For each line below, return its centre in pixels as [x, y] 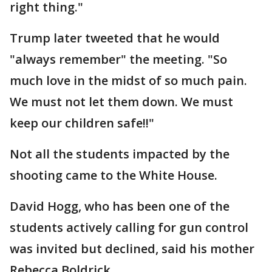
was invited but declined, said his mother [132, 249]
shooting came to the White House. [114, 175]
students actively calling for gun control [129, 227]
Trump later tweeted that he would [115, 38]
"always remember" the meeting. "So [118, 59]
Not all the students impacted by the [120, 154]
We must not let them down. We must [121, 102]
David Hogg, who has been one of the [120, 206]
